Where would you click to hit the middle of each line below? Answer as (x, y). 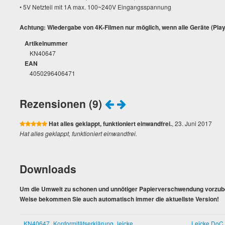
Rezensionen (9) (62, 103)
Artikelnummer (46, 43)
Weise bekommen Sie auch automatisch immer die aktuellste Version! (119, 199)
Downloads (48, 169)
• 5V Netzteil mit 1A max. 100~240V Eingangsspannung (95, 7)
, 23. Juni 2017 (192, 123)
